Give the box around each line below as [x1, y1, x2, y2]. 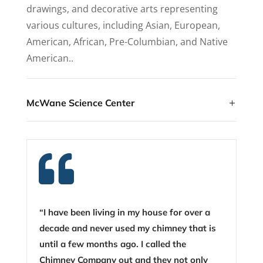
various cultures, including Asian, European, [26, 18, 220, 32]
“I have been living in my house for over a [39, 206, 211, 218]
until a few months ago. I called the [39, 238, 187, 249]
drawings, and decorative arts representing [26, 2, 218, 15]
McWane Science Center [26, 96, 134, 109]
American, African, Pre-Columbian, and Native [26, 35, 228, 48]
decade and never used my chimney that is [39, 222, 217, 234]
